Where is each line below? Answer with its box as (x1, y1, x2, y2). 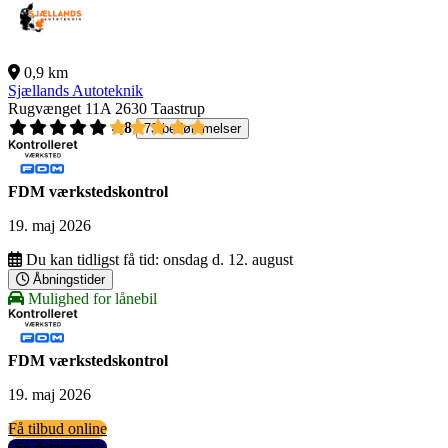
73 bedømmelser (144, 121, 241, 137)
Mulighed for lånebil (24, 290, 157, 308)
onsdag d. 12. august (163, 251, 293, 269)
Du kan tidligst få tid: (26, 251, 159, 269)
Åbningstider (33, 272, 105, 288)
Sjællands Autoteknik (8, 82, 143, 100)
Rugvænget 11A (8, 100, 111, 118)
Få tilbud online (8, 420, 107, 438)
